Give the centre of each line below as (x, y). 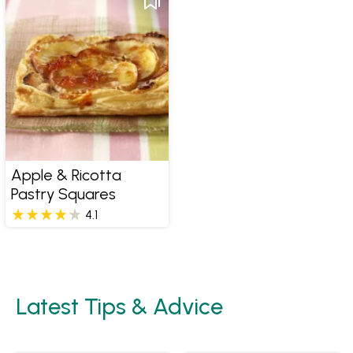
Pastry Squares (63, 194)
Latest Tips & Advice (125, 307)
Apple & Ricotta (66, 175)
